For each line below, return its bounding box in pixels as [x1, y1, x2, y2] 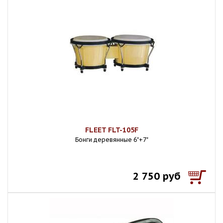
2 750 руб [133, 170, 181, 183]
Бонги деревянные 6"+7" [75, 136, 148, 143]
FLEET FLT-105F [85, 125, 138, 134]
